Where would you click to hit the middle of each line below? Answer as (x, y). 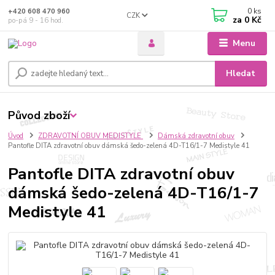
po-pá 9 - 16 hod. (36, 20)
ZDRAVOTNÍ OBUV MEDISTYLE (91, 136)
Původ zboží (39, 116)
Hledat (241, 74)
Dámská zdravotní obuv (196, 136)
